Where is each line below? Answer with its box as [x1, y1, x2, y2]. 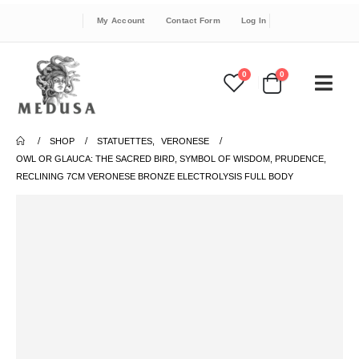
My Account [97, 16, 145, 25]
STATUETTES [97, 136, 152, 146]
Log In [240, 16, 267, 25]
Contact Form [165, 16, 220, 25]
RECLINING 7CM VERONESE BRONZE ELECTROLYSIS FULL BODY [16, 171, 293, 181]
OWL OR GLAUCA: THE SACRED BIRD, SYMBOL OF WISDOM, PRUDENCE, [16, 154, 326, 163]
